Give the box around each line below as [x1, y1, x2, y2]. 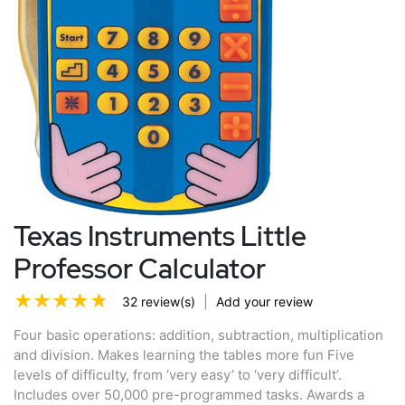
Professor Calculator [14, 250, 266, 287]
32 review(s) [122, 293, 195, 309]
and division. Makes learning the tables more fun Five [14, 345, 354, 363]
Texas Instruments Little [14, 218, 306, 255]
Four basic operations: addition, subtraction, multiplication [14, 325, 383, 344]
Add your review [216, 293, 313, 309]
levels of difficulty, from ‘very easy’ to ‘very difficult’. [14, 365, 342, 383]
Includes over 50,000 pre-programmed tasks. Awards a [14, 385, 364, 403]
